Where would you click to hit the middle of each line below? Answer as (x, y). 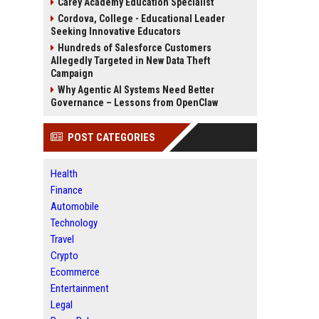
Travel (62, 239)
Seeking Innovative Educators (116, 31)
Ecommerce (75, 272)
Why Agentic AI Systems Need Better (136, 90)
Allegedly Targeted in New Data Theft (130, 61)
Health (64, 174)
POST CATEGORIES (111, 137)
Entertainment (80, 288)
